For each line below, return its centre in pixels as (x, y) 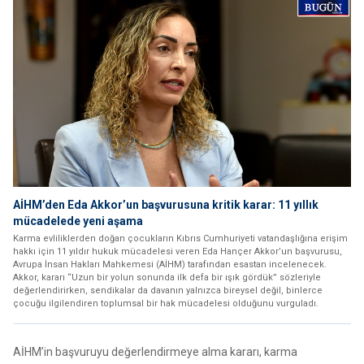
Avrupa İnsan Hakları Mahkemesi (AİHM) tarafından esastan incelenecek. (170, 265)
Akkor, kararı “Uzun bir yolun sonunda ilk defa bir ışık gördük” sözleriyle (167, 278)
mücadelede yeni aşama (78, 221)
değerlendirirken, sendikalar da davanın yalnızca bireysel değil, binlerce (168, 291)
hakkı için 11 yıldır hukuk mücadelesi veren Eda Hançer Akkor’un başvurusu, (178, 252)
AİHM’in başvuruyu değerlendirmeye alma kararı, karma (155, 352)
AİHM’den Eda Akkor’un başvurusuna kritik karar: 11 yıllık (166, 205)
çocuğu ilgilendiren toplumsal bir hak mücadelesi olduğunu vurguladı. (166, 304)
